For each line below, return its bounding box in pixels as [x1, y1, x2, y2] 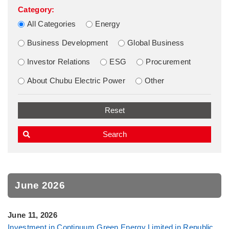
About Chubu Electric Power [27, 76, 125, 85]
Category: [18, 5, 55, 14]
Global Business [127, 38, 185, 47]
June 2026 [15, 179, 65, 191]
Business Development [27, 38, 108, 47]
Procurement [146, 57, 191, 66]
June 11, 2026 [8, 210, 57, 219]
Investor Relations [27, 57, 90, 66]
